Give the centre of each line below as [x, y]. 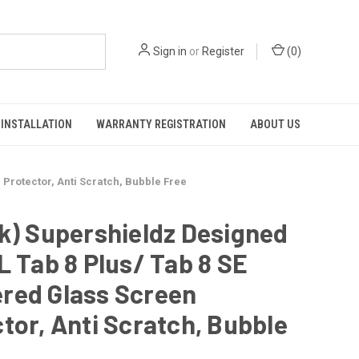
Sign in [170, 51]
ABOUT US [275, 124]
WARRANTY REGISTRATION [161, 124]
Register [223, 51]
